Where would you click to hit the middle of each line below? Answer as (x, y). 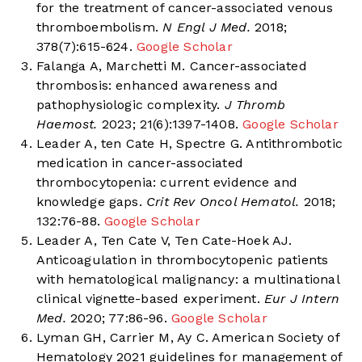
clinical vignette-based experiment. (148, 299)
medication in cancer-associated (140, 163)
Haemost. (67, 124)
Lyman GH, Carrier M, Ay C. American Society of (188, 338)
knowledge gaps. (89, 202)
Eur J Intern (300, 299)
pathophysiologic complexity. (128, 105)
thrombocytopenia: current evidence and (167, 183)
